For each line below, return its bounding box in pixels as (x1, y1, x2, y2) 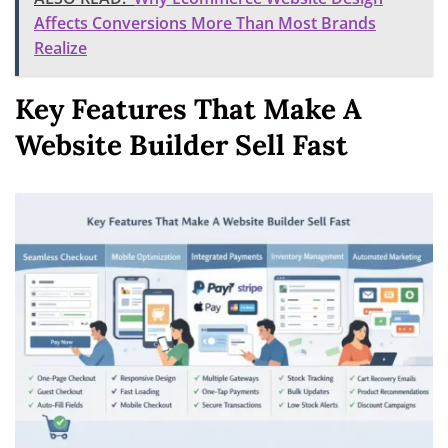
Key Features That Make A (15, 91, 362, 128)
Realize (34, 37, 87, 60)
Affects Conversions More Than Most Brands (34, 12, 376, 35)
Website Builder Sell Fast (15, 127, 348, 164)
